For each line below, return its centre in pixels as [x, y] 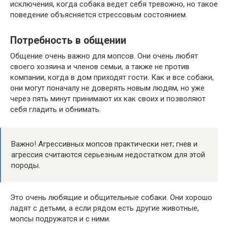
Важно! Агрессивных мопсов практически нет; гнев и [104, 144]
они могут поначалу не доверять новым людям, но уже [107, 88]
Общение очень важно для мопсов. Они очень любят [104, 56]
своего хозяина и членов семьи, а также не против [100, 66]
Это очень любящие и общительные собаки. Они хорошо [111, 197]
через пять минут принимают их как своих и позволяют [108, 98]
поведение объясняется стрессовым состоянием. [99, 15]
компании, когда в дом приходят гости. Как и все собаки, [112, 77]
